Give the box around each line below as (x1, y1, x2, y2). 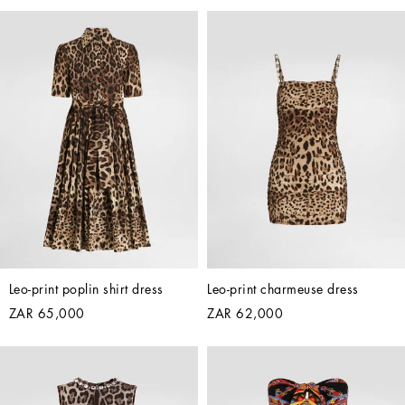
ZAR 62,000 (207, 306, 283, 320)
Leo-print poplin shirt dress (8, 282, 164, 296)
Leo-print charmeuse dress (207, 282, 359, 296)
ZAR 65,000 (8, 306, 85, 320)
